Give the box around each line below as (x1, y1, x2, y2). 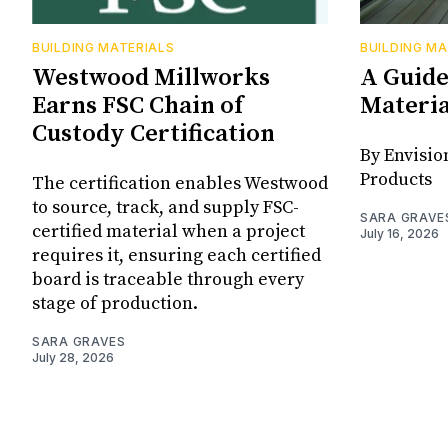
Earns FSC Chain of (32, 91, 243, 122)
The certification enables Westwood (32, 172, 328, 196)
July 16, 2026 (360, 226, 439, 242)
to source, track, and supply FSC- (32, 196, 299, 220)
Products (360, 168, 432, 192)
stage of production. (32, 292, 198, 316)
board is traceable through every (32, 268, 304, 292)
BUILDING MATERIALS (32, 40, 175, 56)
